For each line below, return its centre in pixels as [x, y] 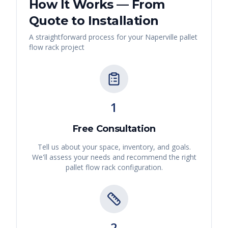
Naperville [161, 37]
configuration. [139, 167]
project [72, 47]
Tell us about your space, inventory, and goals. [114, 147]
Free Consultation [114, 129]
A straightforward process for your [87, 37]
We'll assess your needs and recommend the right [114, 157]
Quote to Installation [94, 21]
